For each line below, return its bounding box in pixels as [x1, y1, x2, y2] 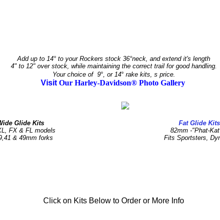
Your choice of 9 [52, 71, 101, 78]
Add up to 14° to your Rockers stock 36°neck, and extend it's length [17, 55, 210, 62]
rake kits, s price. [125, 71, 175, 78]
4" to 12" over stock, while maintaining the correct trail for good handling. [10, 62, 217, 70]
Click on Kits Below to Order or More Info [43, 196, 184, 205]
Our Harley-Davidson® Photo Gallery [58, 79, 185, 87]
